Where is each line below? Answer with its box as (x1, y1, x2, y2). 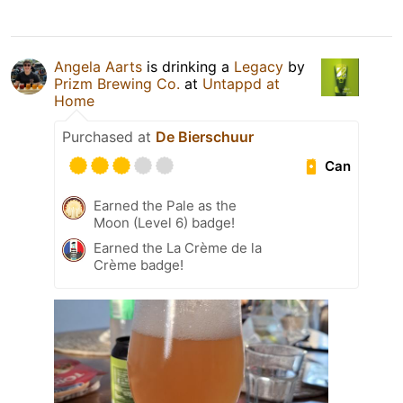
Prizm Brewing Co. (54, 75, 180, 94)
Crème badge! (94, 256, 184, 274)
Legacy (234, 58, 283, 76)
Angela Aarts (54, 58, 142, 76)
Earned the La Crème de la (94, 239, 262, 257)
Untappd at (202, 75, 280, 94)
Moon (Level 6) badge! (94, 214, 235, 232)
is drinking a (142, 58, 234, 76)
